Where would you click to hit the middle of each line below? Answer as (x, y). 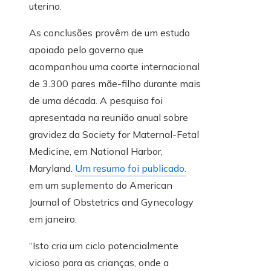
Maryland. (52, 168)
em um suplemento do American (101, 185)
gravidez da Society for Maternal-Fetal (114, 135)
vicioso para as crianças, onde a (99, 263)
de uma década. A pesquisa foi (96, 101)
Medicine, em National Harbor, (96, 152)
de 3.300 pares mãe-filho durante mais (115, 84)
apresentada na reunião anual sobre (109, 118)
